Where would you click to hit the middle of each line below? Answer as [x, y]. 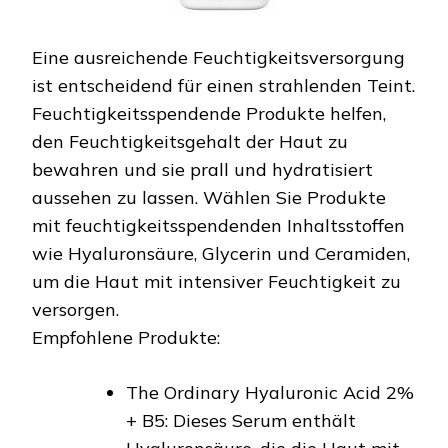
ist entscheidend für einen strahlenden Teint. [223, 85]
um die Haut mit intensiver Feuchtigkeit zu [216, 281]
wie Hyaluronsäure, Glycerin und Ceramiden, [221, 253]
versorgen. [75, 309]
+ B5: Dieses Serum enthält [241, 420]
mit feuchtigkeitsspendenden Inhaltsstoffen [218, 225]
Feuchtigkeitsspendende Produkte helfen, [209, 113]
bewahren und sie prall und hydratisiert [202, 169]
